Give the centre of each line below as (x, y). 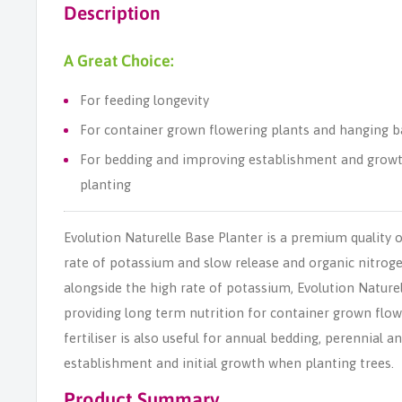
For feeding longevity (144, 100)
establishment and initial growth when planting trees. (229, 363)
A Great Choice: (119, 61)
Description (112, 13)
